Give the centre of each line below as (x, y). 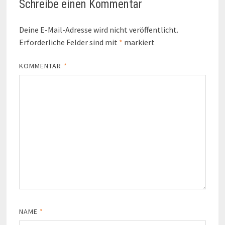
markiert (138, 42)
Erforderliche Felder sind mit (69, 42)
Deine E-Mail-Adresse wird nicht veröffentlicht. (98, 30)
